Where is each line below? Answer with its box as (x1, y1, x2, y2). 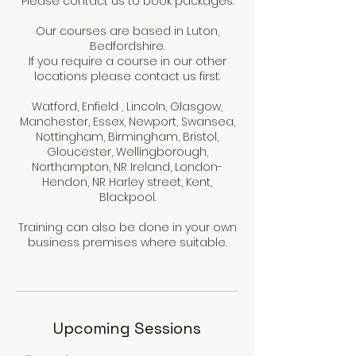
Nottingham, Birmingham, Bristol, (36, 129, 219, 145)
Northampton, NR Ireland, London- (32, 159, 222, 176)
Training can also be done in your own (17, 219, 237, 236)
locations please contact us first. (34, 68, 220, 85)
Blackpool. (99, 189, 156, 206)
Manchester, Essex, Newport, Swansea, (19, 114, 235, 130)
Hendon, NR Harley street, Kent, (42, 174, 212, 191)
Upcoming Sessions (53, 318, 201, 339)
